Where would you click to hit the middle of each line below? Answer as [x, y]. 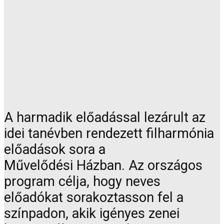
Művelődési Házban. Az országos [103, 166]
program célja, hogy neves [82, 182]
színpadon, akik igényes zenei [92, 214]
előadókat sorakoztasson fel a [94, 198]
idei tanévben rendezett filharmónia [109, 134]
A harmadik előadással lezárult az [105, 118]
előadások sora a [55, 150]
